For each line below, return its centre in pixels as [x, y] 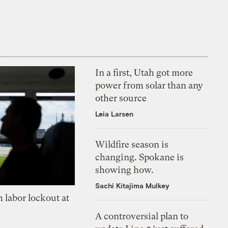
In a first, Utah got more [144, 72]
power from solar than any [149, 85]
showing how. [125, 169]
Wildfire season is [132, 144]
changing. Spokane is [140, 157]
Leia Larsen [115, 113]
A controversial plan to [142, 216]
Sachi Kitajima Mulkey [133, 185]
